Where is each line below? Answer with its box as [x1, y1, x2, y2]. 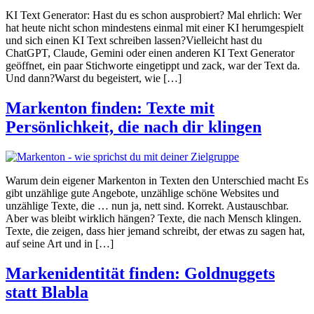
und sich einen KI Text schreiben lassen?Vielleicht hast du [6, 34, 262, 47]
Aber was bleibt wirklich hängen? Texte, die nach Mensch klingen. [6, 212, 301, 224]
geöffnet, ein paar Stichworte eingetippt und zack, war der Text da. [6, 60, 300, 72]
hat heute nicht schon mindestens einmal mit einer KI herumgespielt [6, 22, 303, 34]
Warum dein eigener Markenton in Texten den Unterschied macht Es [6, 174, 308, 186]
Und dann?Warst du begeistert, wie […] [6, 72, 182, 85]
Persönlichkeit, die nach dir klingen [6, 118, 261, 137]
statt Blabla [6, 282, 88, 301]
